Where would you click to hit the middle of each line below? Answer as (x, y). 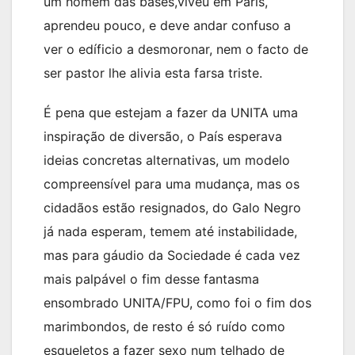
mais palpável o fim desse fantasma (151, 279)
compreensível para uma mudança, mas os (172, 184)
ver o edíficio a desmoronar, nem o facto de (176, 50)
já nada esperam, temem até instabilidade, (170, 232)
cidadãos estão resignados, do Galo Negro (172, 208)
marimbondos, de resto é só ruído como (164, 327)
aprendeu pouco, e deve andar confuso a (167, 26)
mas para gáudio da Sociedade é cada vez (172, 256)
